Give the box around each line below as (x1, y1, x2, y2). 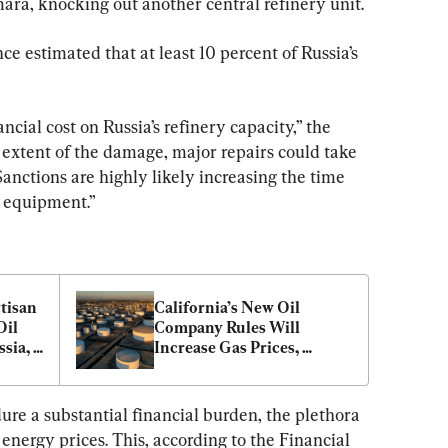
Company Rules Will (154, 317, 300, 337)
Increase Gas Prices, (154, 337, 299, 357)
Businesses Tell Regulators (154, 357, 346, 377)
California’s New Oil (154, 297, 300, 317)
